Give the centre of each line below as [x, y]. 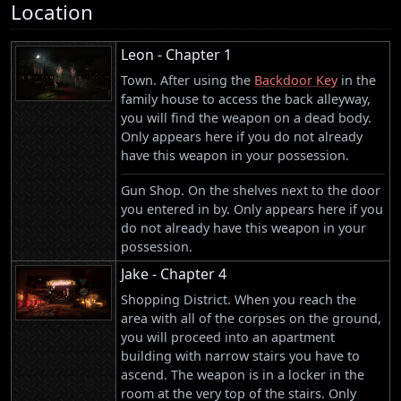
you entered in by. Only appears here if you [252, 209]
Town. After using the [188, 81]
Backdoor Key [296, 81]
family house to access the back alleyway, [246, 99]
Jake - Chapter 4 [174, 274]
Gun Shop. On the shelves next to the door [251, 191]
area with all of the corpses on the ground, [251, 319]
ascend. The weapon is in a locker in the [243, 375]
